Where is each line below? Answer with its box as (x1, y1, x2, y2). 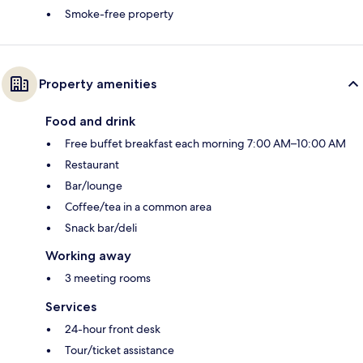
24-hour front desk (65, 322, 160, 337)
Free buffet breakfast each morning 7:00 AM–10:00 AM (65, 136, 346, 152)
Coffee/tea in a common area (65, 199, 211, 215)
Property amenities (39, 76, 156, 92)
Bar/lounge (65, 178, 122, 194)
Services (45, 299, 96, 315)
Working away (45, 248, 131, 264)
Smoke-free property (65, 6, 173, 22)
